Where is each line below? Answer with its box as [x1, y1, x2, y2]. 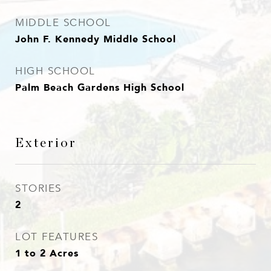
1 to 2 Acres [15, 245, 79, 261]
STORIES [15, 182, 62, 195]
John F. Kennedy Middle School [15, 31, 176, 47]
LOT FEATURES [15, 230, 98, 243]
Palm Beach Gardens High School [15, 79, 184, 95]
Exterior [15, 137, 77, 149]
